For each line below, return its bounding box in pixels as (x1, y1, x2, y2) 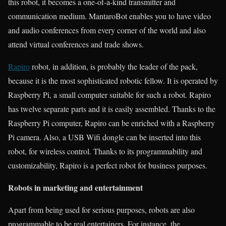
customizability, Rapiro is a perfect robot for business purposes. (8, 159, 207, 171)
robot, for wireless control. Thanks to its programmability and (8, 145, 202, 156)
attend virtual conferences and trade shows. (8, 38, 144, 49)
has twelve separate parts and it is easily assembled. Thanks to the (8, 103, 215, 114)
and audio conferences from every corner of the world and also (8, 24, 206, 35)
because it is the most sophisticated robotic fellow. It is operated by (8, 75, 218, 86)
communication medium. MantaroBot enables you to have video (8, 10, 211, 21)
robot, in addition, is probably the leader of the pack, (30, 61, 198, 72)
